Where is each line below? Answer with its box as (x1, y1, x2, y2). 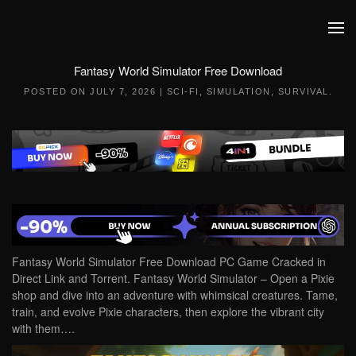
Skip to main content (36, 36, 138, 52)
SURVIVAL (277, 87, 329, 96)
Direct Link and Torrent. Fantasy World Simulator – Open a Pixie (12, 269, 335, 286)
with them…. (12, 319, 75, 336)
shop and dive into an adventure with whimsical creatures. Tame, (12, 286, 338, 303)
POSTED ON (24, 87, 90, 96)
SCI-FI (166, 87, 199, 96)
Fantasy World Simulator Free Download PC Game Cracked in (12, 253, 326, 269)
